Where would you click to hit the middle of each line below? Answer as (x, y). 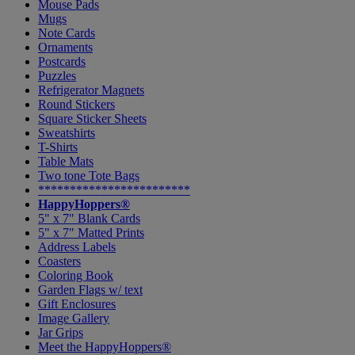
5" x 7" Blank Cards (89, 218)
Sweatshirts (67, 132)
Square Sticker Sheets (92, 118)
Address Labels (77, 246)
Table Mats (66, 161)
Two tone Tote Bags (89, 175)
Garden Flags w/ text (90, 289)
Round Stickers (76, 104)
